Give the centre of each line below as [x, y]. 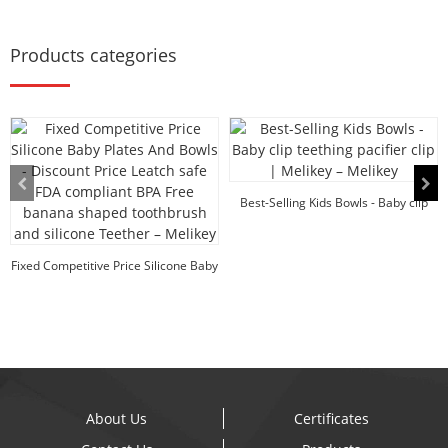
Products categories [93, 54]
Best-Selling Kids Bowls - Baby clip [333, 202]
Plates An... [114, 286]
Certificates [331, 419]
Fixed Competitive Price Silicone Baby [114, 265]
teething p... [333, 223]
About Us [116, 419]
